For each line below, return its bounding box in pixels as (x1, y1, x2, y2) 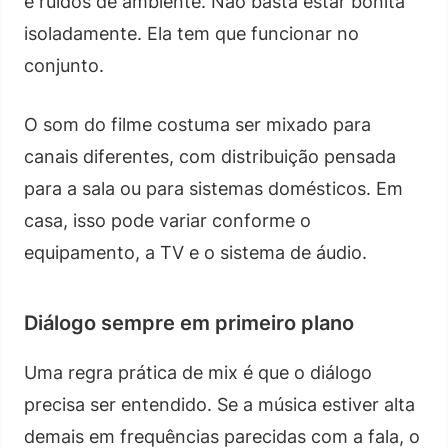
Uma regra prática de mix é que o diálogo (24, 361, 372, 383)
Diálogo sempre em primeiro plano (24, 310, 354, 335)
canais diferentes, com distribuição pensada (24, 145, 396, 167)
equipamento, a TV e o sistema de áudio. (24, 241, 367, 263)
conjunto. (24, 54, 104, 76)
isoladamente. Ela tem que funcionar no (24, 22, 359, 44)
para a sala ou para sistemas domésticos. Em (24, 177, 403, 199)
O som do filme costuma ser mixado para (24, 113, 371, 135)
